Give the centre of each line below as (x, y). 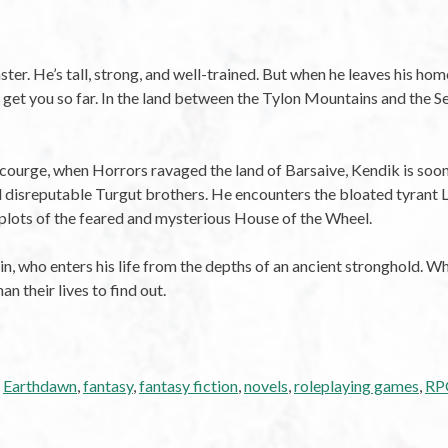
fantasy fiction (188, 386)
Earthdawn (40, 386)
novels (266, 386)
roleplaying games (356, 386)
